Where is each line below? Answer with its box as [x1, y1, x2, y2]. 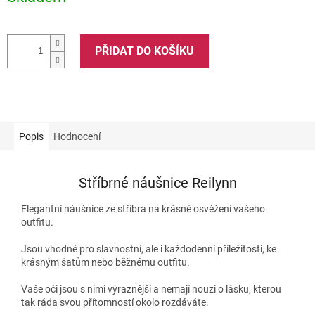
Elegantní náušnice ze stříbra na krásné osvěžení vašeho [21, 202, 265, 214]
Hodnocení [53, 130, 101, 142]
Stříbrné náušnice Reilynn [78, 174, 237, 192]
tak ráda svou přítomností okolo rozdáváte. [21, 296, 209, 308]
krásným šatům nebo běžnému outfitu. [21, 256, 190, 268]
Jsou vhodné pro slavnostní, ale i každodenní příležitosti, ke [21, 243, 276, 255]
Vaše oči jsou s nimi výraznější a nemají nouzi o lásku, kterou [21, 283, 281, 295]
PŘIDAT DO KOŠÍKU [95, 44, 194, 58]
